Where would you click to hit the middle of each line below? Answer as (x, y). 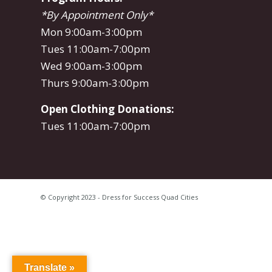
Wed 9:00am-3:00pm (91, 66)
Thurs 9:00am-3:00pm (95, 83)
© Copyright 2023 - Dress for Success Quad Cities (119, 197)
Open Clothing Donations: (107, 109)
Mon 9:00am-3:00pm (91, 32)
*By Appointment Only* (97, 15)
